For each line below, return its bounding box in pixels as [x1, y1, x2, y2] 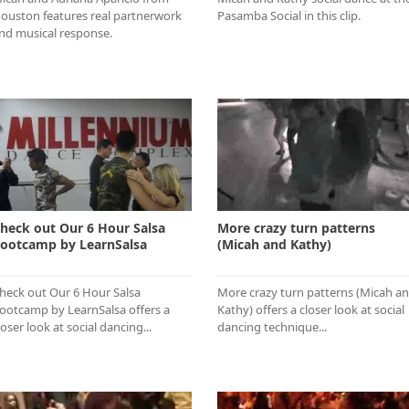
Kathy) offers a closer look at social [217, 300, 404, 318]
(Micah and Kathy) [217, 235, 331, 253]
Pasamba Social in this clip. [217, 6, 361, 24]
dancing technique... [217, 318, 327, 335]
